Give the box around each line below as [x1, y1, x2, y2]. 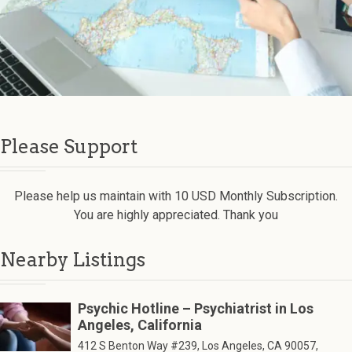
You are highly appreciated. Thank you [74, 207, 278, 223]
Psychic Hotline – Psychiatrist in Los [77, 300, 313, 317]
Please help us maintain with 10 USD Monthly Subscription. [14, 189, 338, 204]
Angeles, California [77, 317, 202, 334]
